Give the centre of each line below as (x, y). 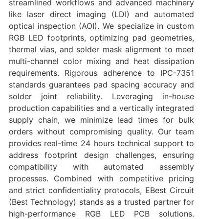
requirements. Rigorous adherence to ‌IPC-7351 (101, 73)
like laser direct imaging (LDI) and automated (101, 14)
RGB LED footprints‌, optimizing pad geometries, (101, 37)
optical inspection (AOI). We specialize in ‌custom (101, 26)
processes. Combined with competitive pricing (101, 178)
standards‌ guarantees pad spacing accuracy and (101, 84)
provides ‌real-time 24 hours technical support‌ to (101, 143)
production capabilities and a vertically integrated (101, 108)
